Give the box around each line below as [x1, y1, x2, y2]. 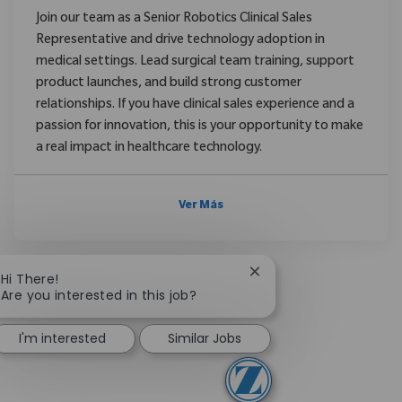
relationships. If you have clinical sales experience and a [36, 99, 354, 114]
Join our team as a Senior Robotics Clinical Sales [36, 13, 312, 28]
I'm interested [18, 329, 106, 348]
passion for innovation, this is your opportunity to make [36, 120, 363, 135]
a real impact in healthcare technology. [36, 142, 262, 157]
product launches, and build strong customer [36, 77, 301, 92]
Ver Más [179, 200, 223, 214]
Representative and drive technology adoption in [36, 34, 325, 49]
